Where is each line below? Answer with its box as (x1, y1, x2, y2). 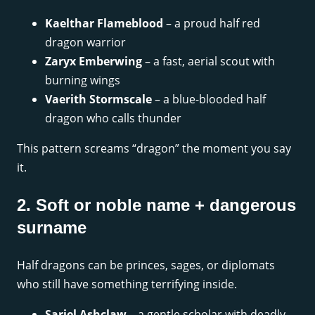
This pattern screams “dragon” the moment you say (17, 140, 291, 156)
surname (17, 217, 86, 237)
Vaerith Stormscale (45, 91, 152, 107)
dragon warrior (45, 34, 126, 50)
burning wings (45, 72, 120, 88)
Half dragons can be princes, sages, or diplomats (17, 257, 275, 273)
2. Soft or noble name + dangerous (17, 195, 296, 214)
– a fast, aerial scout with (142, 53, 275, 69)
